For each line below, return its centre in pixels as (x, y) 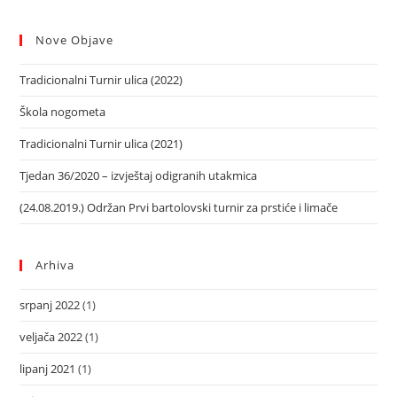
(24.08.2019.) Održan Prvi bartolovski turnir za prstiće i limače (179, 207)
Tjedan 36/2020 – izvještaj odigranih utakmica (139, 175)
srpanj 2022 (50, 305)
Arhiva (55, 265)
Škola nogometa (63, 112)
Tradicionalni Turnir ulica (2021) (101, 144)
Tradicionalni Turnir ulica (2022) (101, 80)
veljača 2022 (51, 337)
